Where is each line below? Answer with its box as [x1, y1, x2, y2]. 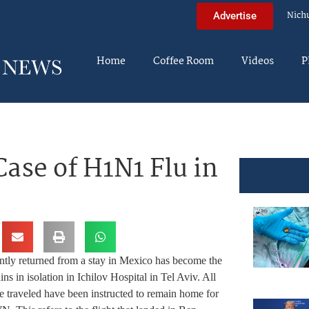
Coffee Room [153, 53, 214, 70]
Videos [241, 53, 274, 70]
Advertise [213, 9, 257, 22]
